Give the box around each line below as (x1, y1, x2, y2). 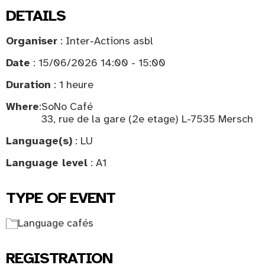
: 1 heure (51, 78, 93, 91)
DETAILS (6, 6, 66, 25)
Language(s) (6, 134, 72, 147)
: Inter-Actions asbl (57, 34, 153, 47)
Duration (6, 78, 51, 91)
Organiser (6, 34, 57, 47)
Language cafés (18, 216, 93, 230)
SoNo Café (41, 100, 93, 113)
